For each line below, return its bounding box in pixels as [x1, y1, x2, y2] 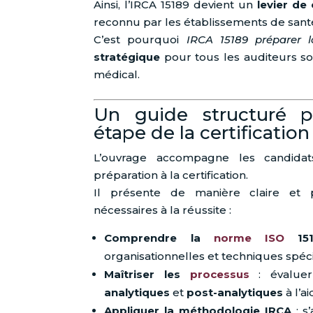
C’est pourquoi [94, 33, 187, 47]
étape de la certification [94, 122, 310, 145]
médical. [94, 68, 140, 82]
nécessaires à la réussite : [94, 203, 232, 217]
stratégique [94, 50, 161, 64]
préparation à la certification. [94, 168, 249, 182]
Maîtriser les [104, 268, 190, 282]
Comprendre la [104, 231, 214, 245]
